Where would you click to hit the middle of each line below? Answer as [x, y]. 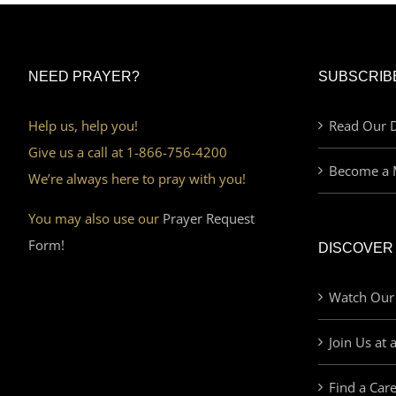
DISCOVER [355, 248]
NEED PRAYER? [84, 77]
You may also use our [95, 219]
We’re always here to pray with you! [137, 179]
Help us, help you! [83, 126]
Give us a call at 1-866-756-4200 [128, 152]
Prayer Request [209, 219]
